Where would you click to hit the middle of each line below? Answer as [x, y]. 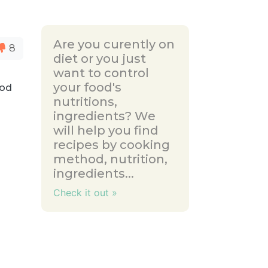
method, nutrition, [110, 159]
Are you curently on [114, 44]
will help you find [106, 130]
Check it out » [85, 193]
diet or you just [99, 59]
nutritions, [85, 102]
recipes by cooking [111, 145]
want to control [101, 73]
